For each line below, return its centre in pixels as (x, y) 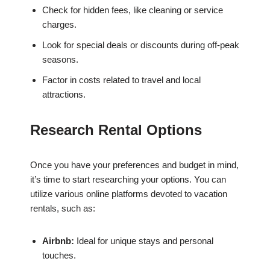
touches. (59, 256)
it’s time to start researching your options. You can (128, 180)
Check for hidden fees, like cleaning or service (133, 10)
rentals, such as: (63, 209)
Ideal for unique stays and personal (144, 241)
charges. (59, 25)
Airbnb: (58, 241)
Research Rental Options (116, 130)
